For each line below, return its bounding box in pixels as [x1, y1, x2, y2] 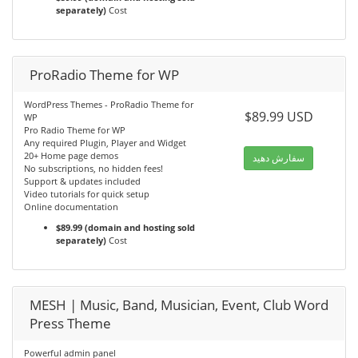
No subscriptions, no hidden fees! [24, 162, 163, 175]
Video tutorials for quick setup [24, 188, 149, 201]
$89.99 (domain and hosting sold [56, 221, 195, 234]
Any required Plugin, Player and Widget [24, 137, 186, 149]
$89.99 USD [244, 108, 313, 126]
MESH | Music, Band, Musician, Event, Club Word [30, 296, 328, 315]
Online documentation [24, 201, 118, 213]
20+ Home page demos [24, 149, 118, 162]
